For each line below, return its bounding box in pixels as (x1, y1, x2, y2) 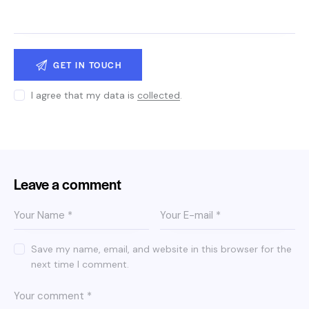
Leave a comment (14, 174, 121, 195)
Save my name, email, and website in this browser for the (31, 242, 292, 255)
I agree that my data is (31, 88, 138, 101)
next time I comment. (31, 257, 130, 270)
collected (137, 88, 181, 101)
